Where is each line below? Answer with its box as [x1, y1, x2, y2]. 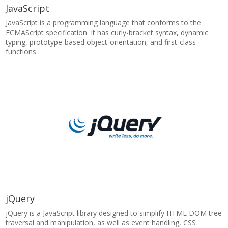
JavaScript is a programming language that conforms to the [6, 18, 202, 27]
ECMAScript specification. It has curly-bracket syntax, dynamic [6, 27, 209, 37]
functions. [6, 47, 38, 56]
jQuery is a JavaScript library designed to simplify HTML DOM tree [6, 208, 222, 218]
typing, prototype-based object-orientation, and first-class [6, 37, 196, 47]
